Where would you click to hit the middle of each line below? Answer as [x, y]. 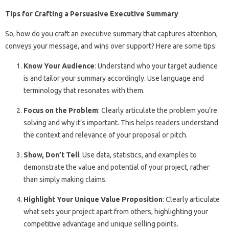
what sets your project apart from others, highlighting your [116, 211]
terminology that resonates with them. [84, 90]
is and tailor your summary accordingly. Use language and [114, 78]
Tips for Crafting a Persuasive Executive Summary [92, 14]
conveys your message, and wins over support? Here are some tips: [111, 46]
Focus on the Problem [61, 110]
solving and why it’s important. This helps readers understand [121, 122]
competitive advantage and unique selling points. [101, 224]
